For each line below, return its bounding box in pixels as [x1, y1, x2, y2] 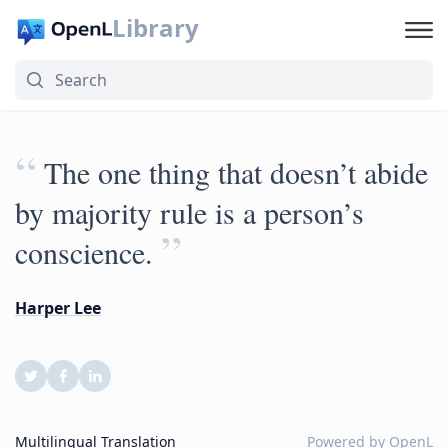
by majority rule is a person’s [15, 192, 364, 232]
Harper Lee [15, 297, 101, 319]
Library [111, 11, 199, 44]
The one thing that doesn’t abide [44, 152, 428, 192]
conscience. [15, 232, 153, 272]
